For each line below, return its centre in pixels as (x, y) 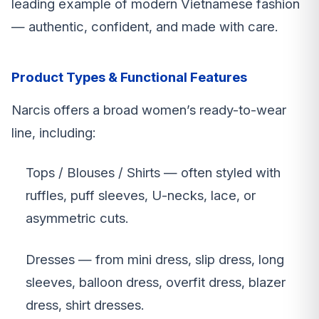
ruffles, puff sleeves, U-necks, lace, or (141, 196)
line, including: (53, 133)
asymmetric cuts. (77, 219)
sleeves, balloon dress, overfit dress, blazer (156, 283)
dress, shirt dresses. (85, 305)
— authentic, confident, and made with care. (145, 27)
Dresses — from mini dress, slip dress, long (155, 260)
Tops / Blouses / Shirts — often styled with (153, 173)
